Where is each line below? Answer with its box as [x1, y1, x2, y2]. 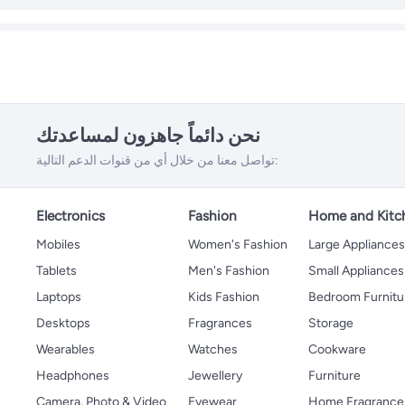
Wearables [36, 341, 95, 357]
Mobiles [36, 236, 80, 252]
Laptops [36, 288, 81, 305]
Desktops [36, 315, 90, 331]
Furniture [308, 367, 362, 383]
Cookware [308, 341, 367, 357]
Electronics [36, 206, 105, 224]
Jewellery [187, 367, 242, 383]
